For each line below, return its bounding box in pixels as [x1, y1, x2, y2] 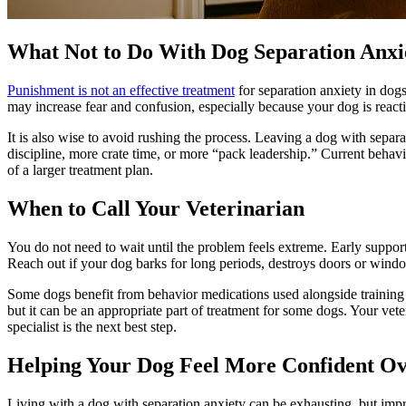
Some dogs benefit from [7, 286, 148, 303]
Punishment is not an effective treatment [7, 82, 235, 99]
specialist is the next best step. [7, 319, 177, 335]
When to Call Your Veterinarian [7, 197, 304, 221]
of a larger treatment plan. [7, 162, 153, 179]
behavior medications [148, 286, 269, 303]
